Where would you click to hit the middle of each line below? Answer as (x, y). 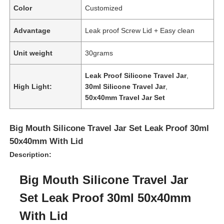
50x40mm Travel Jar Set (125, 97)
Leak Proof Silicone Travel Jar (136, 75)
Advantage (32, 30)
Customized (104, 8)
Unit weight (33, 53)
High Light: (33, 86)
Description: (31, 154)
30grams (99, 53)
